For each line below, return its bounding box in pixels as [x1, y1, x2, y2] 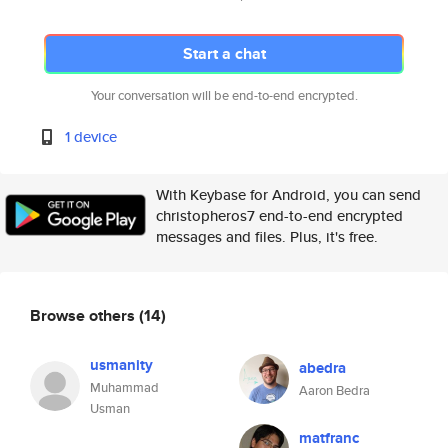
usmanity [90, 354, 153, 376]
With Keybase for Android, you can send [156, 184, 421, 205]
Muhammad [90, 378, 159, 397]
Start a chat [182, 42, 266, 65]
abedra [299, 357, 346, 379]
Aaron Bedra [299, 381, 370, 400]
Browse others [30, 303, 139, 327]
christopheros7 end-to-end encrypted [156, 205, 403, 226]
